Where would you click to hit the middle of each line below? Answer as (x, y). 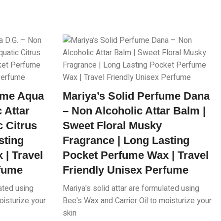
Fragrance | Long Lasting (126, 141)
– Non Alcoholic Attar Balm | (134, 111)
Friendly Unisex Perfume (126, 170)
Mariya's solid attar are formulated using (131, 189)
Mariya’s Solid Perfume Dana (136, 96)
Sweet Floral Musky (112, 126)
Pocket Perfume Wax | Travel (136, 155)
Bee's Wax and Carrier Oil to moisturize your (137, 201)
